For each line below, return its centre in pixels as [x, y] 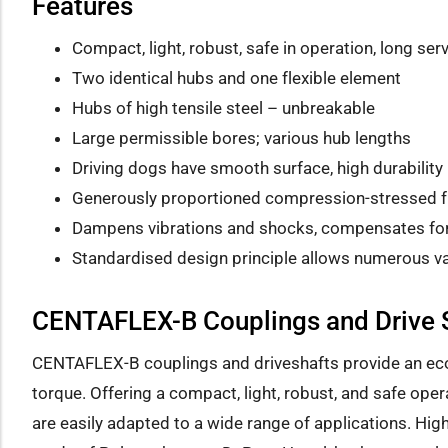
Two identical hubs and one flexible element [236, 78]
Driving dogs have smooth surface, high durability [257, 168]
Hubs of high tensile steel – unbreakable [223, 108]
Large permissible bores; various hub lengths [241, 138]
